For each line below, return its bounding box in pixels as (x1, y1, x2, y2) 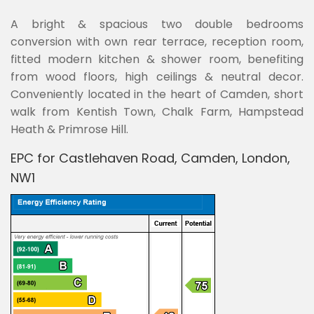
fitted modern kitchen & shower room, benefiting (11, 51, 303, 67)
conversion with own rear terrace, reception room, (11, 34, 303, 50)
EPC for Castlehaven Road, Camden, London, (11, 149, 290, 167)
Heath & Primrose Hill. (11, 121, 128, 137)
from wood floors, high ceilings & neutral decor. (11, 69, 303, 85)
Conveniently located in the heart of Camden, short (11, 86, 303, 102)
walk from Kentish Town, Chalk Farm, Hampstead (11, 104, 303, 120)
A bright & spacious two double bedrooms (11, 16, 303, 32)
